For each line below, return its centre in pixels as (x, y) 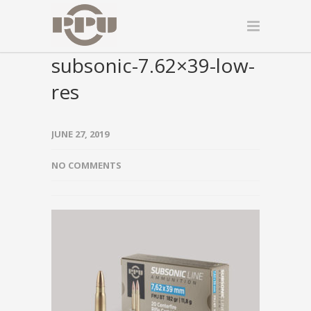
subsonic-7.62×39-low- (153, 65)
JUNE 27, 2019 (80, 134)
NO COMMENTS (86, 165)
